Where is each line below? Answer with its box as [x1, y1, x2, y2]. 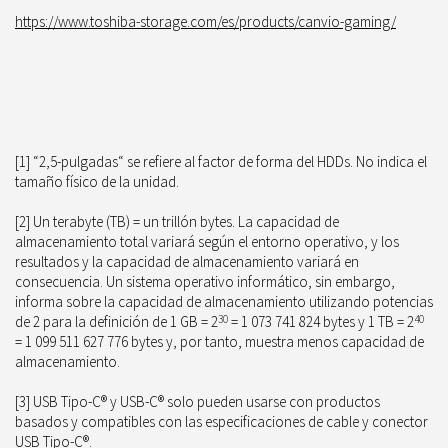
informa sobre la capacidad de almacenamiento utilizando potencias [15, 292, 433, 311]
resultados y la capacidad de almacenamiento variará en [15, 252, 359, 271]
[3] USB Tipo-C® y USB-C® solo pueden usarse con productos [15, 392, 380, 411]
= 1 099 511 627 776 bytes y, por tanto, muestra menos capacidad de [15, 332, 424, 351]
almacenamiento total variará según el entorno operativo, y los [15, 232, 399, 251]
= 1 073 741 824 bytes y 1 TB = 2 [228, 312, 414, 331]
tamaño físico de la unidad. [15, 172, 179, 191]
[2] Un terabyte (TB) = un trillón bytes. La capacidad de [15, 212, 339, 231]
